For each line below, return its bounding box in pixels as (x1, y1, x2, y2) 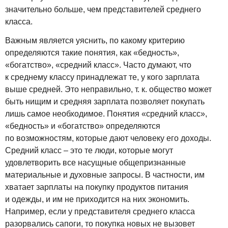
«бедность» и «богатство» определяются (5, 121, 160, 130)
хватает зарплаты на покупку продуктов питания (5, 182, 188, 191)
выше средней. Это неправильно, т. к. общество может (5, 84, 212, 94)
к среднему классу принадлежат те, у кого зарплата (5, 72, 199, 81)
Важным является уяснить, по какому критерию (5, 36, 185, 45)
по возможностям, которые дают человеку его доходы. (5, 133, 211, 142)
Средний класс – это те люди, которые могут (5, 146, 173, 155)
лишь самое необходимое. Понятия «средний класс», (5, 109, 207, 118)
